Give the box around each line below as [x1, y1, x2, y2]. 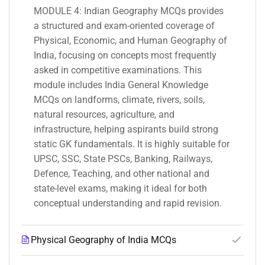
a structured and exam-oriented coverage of [34, 20, 215, 32]
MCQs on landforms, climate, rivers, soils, [34, 94, 205, 106]
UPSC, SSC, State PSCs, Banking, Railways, [34, 153, 212, 165]
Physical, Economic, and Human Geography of [34, 35, 227, 47]
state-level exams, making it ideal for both [34, 183, 207, 195]
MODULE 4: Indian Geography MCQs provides [34, 5, 224, 17]
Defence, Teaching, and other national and [34, 168, 209, 180]
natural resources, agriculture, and [34, 109, 174, 121]
